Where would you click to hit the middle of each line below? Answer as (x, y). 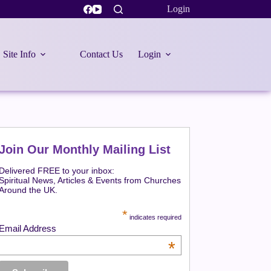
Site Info (19, 54)
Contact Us (101, 54)
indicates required (155, 217)
